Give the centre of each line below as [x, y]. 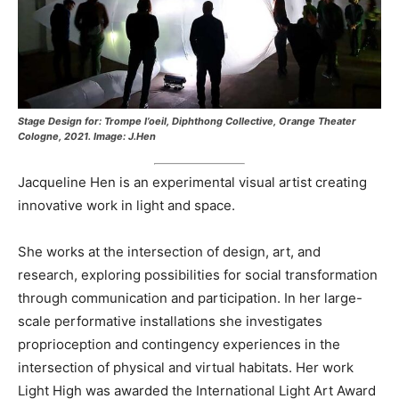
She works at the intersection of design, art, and [169, 252]
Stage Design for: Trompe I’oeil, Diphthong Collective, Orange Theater [187, 121]
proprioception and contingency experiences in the [179, 345]
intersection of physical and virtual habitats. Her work [186, 368]
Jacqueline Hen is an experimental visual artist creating [192, 183]
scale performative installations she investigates [170, 322]
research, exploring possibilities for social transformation [198, 275]
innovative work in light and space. [126, 206]
